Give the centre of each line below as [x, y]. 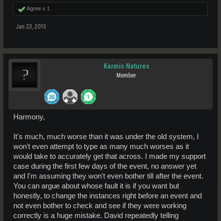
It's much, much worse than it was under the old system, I [106, 136]
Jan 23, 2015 [31, 26]
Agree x [36, 8]
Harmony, [29, 117]
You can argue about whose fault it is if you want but [96, 186]
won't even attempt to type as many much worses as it [101, 146]
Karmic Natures [126, 66]
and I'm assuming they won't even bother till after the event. [108, 176]
